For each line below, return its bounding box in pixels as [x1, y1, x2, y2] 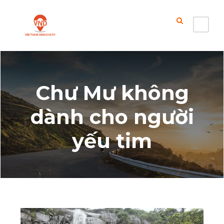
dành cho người [30, 104, 194, 129]
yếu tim [72, 128, 152, 153]
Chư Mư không [35, 80, 189, 105]
